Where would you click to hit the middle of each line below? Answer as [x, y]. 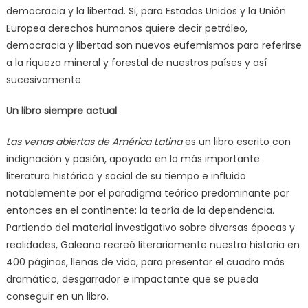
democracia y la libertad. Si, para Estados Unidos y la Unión [146, 11]
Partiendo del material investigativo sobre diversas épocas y [150, 227]
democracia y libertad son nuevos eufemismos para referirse [154, 45]
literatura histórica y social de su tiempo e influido [126, 176]
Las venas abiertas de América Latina [94, 141]
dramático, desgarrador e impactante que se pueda [132, 279]
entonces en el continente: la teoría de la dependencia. [140, 210]
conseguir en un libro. [57, 296]
